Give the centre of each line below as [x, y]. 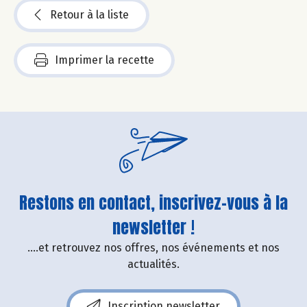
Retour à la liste [89, 15]
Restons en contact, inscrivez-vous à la [153, 203]
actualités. [153, 265]
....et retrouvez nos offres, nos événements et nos [153, 248]
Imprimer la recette [105, 60]
